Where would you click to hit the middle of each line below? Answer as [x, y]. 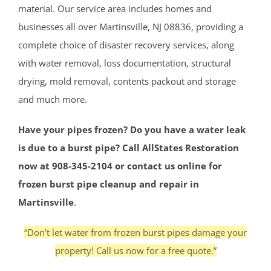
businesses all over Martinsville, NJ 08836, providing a [131, 27]
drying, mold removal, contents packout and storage [127, 81]
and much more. [53, 100]
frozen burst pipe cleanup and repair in [109, 184]
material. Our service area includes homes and [115, 9]
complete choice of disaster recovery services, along [126, 45]
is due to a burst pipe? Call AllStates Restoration [129, 148]
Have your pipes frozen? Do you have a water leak [132, 130]
